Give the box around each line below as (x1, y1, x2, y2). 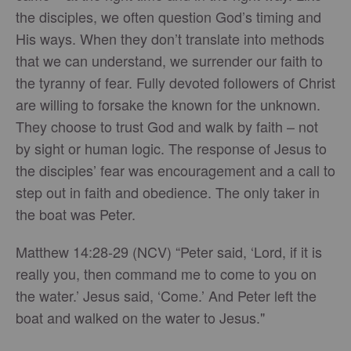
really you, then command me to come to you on (16, 263, 317, 284)
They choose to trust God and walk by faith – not (16, 116, 318, 136)
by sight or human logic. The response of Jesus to (16, 138, 327, 158)
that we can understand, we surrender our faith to (16, 50, 323, 71)
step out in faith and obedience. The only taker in (16, 182, 320, 202)
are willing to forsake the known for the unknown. (16, 94, 320, 114)
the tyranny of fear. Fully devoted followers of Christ (16, 72, 335, 92)
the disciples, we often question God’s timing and (16, 6, 321, 27)
